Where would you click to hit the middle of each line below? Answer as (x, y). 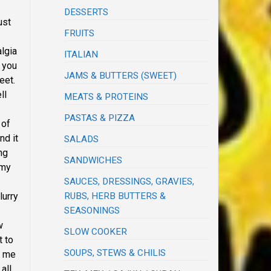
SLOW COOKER (96, 232)
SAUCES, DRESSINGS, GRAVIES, (129, 182)
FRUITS (80, 34)
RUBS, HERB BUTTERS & (115, 196)
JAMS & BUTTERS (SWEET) (121, 76)
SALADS (82, 139)
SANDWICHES (93, 161)
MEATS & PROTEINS (106, 97)
